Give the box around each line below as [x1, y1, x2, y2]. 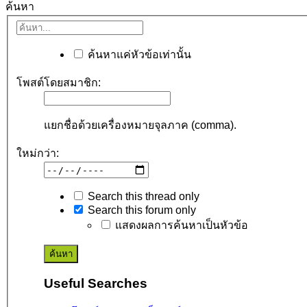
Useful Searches [44, 275, 147, 291]
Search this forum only [85, 204, 196, 217]
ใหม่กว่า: [16, 147, 59, 160]
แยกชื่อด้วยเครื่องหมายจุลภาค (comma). [44, 119, 236, 132]
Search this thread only [85, 191, 199, 203]
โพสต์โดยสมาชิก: [16, 77, 101, 89]
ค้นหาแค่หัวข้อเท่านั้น [85, 49, 191, 61]
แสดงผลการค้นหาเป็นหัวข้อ [112, 219, 248, 232]
